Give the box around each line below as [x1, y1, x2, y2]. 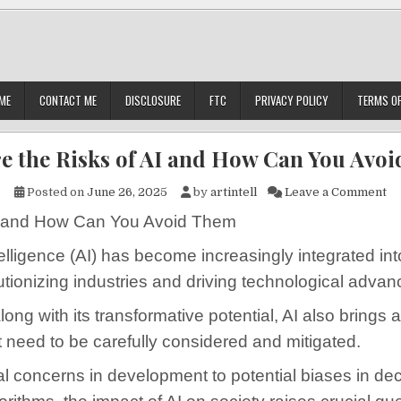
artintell [210, 185, 257, 199]
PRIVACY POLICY [254, 91, 328, 109]
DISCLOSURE [124, 91, 181, 109]
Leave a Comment [285, 185, 387, 199]
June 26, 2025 [87, 185, 167, 199]
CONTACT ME [38, 91, 97, 109]
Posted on [24, 185, 87, 199]
